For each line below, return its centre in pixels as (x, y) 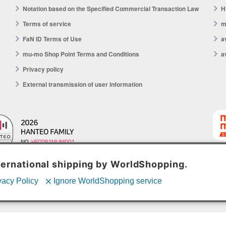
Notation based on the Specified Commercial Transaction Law (111, 9)
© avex (113, 199)
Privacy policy (43, 69)
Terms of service (47, 24)
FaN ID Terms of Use (52, 39)
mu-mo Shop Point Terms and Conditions (81, 54)
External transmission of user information (82, 84)
